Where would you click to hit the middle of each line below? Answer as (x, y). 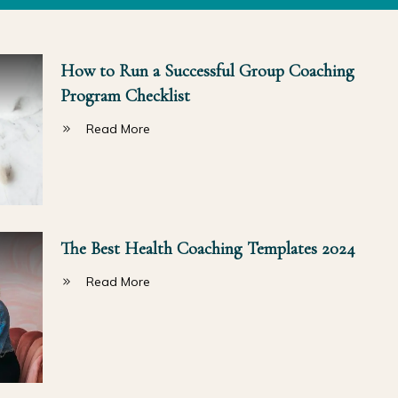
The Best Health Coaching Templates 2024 (207, 248)
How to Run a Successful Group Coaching (207, 71)
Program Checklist (125, 96)
